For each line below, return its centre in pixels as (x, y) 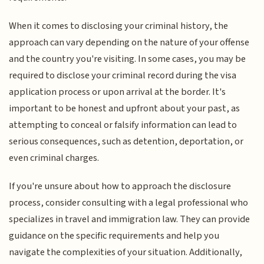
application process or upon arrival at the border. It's (118, 92)
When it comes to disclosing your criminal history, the (119, 26)
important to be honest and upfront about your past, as (125, 109)
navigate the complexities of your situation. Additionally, (126, 253)
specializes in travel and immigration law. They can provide (130, 220)
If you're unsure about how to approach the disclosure (120, 187)
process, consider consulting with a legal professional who (129, 203)
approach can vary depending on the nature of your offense (129, 43)
